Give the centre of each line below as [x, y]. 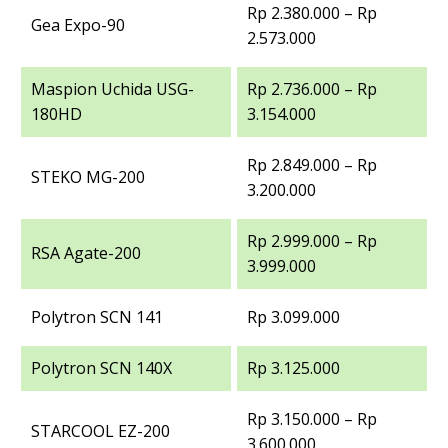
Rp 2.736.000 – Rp [312, 89]
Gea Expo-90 [78, 25]
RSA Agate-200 [86, 253]
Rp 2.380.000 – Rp [312, 13]
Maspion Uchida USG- [112, 89]
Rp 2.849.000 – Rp [312, 165]
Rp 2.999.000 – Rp [312, 241]
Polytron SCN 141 [97, 317]
